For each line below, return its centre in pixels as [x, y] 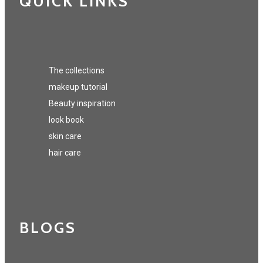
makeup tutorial [78, 87]
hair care [65, 153]
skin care [65, 136]
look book [66, 120]
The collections [77, 71]
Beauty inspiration [82, 104]
